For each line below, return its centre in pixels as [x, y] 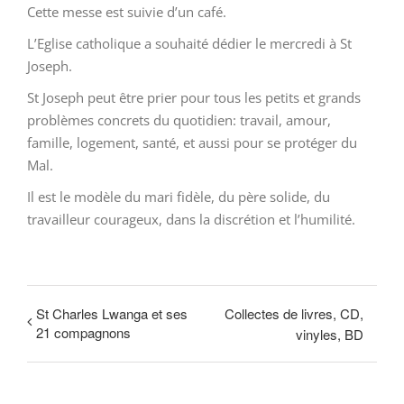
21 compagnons [83, 332]
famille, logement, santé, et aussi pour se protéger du [192, 142]
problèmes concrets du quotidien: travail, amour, [179, 119]
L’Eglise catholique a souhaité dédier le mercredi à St [189, 43]
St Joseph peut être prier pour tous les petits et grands [194, 97]
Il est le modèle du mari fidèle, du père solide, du [179, 196]
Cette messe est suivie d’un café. [127, 11]
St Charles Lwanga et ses [112, 313]
